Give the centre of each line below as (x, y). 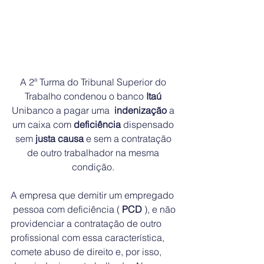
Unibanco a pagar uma (63, 110)
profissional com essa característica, (89, 237)
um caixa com (43, 124)
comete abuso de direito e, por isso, (87, 251)
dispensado (148, 124)
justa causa (59, 138)
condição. (94, 166)
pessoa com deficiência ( (66, 209)
